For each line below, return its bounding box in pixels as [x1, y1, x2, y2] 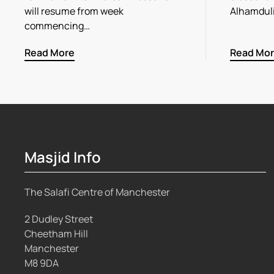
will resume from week [24, 4, 124, 18]
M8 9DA [24, 256, 59, 270]
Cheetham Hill [24, 226, 88, 240]
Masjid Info [24, 147, 101, 168]
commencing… [24, 18, 90, 32]
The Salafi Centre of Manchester [24, 185, 170, 199]
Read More [24, 46, 75, 60]
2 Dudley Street [24, 212, 93, 226]
